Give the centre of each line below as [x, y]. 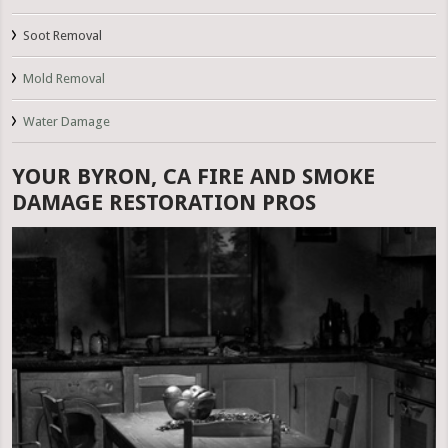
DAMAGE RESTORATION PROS [164, 203]
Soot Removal [63, 36]
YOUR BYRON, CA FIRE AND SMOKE [194, 177]
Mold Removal [64, 79]
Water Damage [67, 122]
